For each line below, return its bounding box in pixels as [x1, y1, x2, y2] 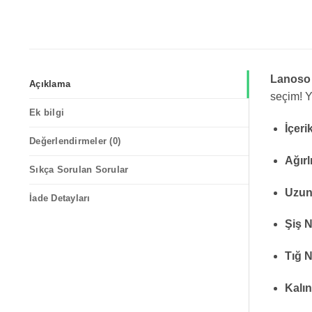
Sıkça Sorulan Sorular [29, 164, 129, 175]
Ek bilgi [29, 107, 65, 118]
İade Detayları [29, 193, 91, 204]
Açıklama [29, 79, 71, 90]
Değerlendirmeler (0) [29, 136, 121, 147]
